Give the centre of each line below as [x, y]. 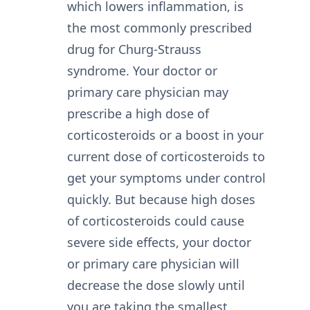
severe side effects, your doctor [159, 243]
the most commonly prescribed [159, 28]
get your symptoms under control [166, 178]
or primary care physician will [153, 264]
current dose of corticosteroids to [166, 157]
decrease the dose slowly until [156, 285]
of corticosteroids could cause [155, 221]
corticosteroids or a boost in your [165, 135]
